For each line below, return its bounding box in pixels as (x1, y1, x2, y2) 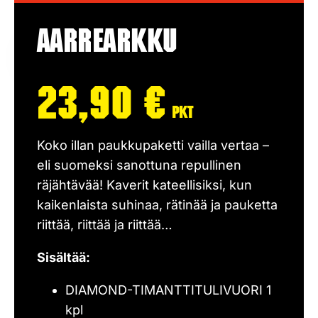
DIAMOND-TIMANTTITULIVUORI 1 (65, 283, 271, 297)
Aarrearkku (37, 29, 177, 60)
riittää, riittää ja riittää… (37, 217, 172, 232)
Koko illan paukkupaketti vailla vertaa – (37, 138, 269, 153)
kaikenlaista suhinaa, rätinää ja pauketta (37, 197, 278, 212)
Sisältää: (37, 250, 90, 265)
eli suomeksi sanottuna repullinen (37, 158, 241, 172)
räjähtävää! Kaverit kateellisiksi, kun (37, 177, 252, 192)
